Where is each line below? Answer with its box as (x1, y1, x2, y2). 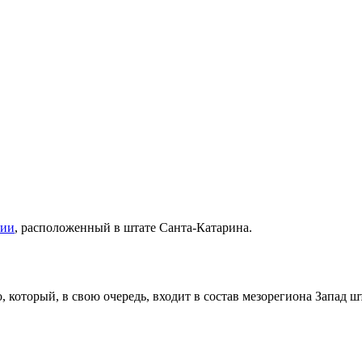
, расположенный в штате (15, 221, 159, 235)
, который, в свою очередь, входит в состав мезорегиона (2, 289, 315, 304)
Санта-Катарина (159, 221, 249, 235)
